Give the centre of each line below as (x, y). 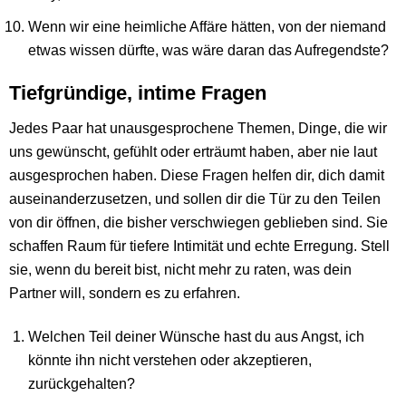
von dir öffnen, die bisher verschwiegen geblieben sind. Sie (198, 222)
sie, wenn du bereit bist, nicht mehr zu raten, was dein (180, 270)
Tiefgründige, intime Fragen (138, 93)
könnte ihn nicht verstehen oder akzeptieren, (170, 359)
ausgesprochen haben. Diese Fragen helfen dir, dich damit (197, 175)
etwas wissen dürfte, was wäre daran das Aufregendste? (209, 49)
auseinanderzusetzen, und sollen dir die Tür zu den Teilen (195, 199)
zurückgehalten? (82, 383)
